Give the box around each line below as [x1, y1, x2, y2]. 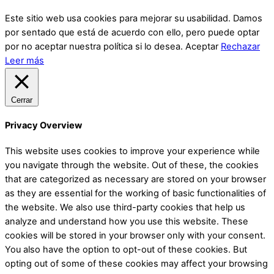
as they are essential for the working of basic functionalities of [5, 188, 266, 199]
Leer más [5, 55, 44, 67]
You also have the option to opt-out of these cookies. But [5, 244, 247, 256]
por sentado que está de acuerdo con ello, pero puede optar [5, 27, 259, 39]
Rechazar [221, 41, 260, 53]
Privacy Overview [5, 119, 82, 131]
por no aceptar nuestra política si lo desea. [5, 41, 185, 53]
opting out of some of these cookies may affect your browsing [5, 258, 268, 270]
